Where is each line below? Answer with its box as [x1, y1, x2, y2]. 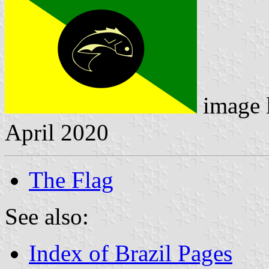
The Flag [29, 166, 113, 193]
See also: [5, 203, 89, 229]
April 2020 [5, 119, 109, 145]
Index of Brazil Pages [29, 240, 232, 266]
